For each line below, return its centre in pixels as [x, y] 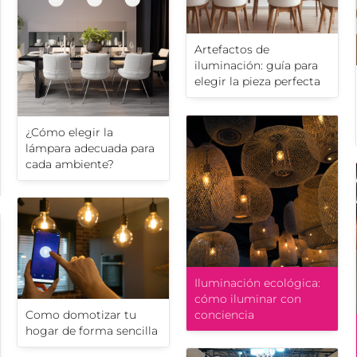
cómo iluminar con [248, 299]
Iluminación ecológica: [257, 283]
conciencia [224, 315]
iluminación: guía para [256, 66]
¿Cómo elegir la [69, 133]
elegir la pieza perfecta [257, 82]
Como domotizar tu [81, 314]
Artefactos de [232, 50]
